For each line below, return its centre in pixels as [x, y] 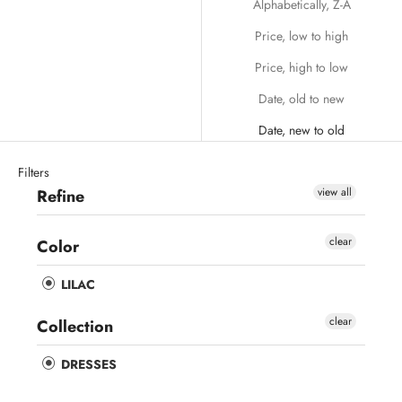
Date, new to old [302, 131]
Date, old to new [302, 99]
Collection [75, 327]
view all [335, 192]
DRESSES [87, 365]
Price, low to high [302, 36]
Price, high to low [302, 68]
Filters [34, 173]
